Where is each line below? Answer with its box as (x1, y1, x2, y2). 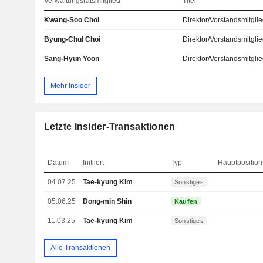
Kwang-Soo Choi (43, 15, 99, 24)
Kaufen (174, 198, 198, 205)
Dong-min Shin (83, 197, 132, 206)
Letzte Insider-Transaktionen (43, 122, 176, 132)
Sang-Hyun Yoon (43, 54, 99, 63)
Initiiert (83, 159, 104, 167)
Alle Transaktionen (50, 243, 110, 252)
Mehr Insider (50, 81, 90, 90)
